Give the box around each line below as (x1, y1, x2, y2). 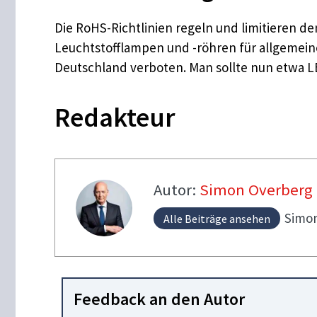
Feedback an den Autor (74, 287, 245, 310)
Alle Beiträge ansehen (163, 211, 270, 226)
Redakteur (54, 100, 175, 134)
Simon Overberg (199, 179, 313, 200)
